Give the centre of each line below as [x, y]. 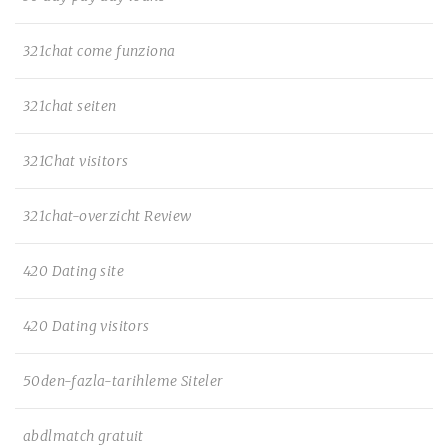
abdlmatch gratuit [83, 436]
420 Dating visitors [86, 326]
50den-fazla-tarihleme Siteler [123, 381]
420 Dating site [73, 271]
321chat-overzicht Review [107, 216]
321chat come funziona [99, 51]
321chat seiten [70, 106]
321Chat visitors [76, 161]
